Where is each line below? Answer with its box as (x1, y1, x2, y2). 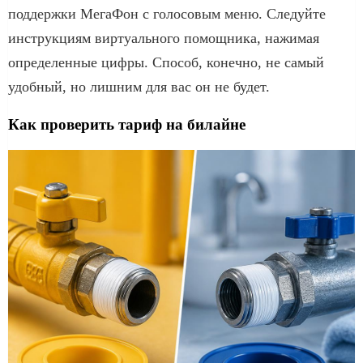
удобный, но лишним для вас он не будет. (8, 78, 270, 95)
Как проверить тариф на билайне (8, 115, 246, 133)
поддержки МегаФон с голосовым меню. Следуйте (8, 5, 326, 22)
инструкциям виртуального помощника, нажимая (8, 29, 319, 46)
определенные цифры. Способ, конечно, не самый (8, 53, 324, 70)
